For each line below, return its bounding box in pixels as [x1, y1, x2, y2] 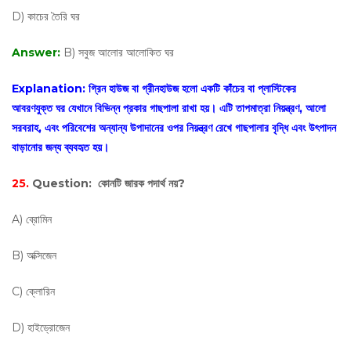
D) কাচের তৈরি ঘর [12, 9, 80, 24]
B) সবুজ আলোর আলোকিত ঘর [63, 45, 174, 60]
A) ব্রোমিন [12, 212, 55, 226]
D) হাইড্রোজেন [12, 320, 70, 335]
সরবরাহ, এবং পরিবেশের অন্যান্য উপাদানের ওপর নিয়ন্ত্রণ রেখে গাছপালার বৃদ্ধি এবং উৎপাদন [12, 121, 336, 135]
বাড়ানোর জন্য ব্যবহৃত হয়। [12, 140, 109, 154]
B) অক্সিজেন [12, 248, 56, 262]
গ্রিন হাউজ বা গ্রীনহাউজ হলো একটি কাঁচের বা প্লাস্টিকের [89, 81, 296, 96]
